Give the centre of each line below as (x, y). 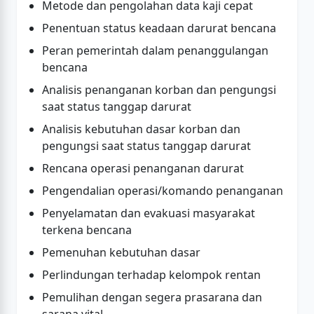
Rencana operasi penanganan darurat (143, 168)
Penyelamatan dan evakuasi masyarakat (149, 213)
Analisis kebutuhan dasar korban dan (141, 129)
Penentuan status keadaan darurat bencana (159, 28)
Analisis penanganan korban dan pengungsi (159, 90)
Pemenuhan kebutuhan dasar (121, 252)
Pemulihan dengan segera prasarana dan (152, 297)
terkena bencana (87, 230)
